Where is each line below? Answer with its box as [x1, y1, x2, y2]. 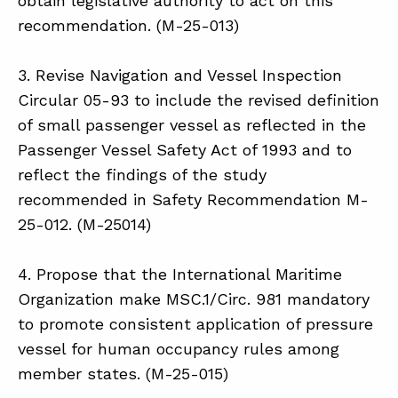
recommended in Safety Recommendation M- [18, 189, 369, 209]
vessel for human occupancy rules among [18, 338, 339, 358]
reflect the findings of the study [18, 164, 267, 184]
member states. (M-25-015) [18, 363, 228, 383]
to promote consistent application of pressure [18, 314, 373, 333]
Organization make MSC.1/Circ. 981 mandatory [18, 289, 370, 308]
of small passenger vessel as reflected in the [18, 115, 366, 134]
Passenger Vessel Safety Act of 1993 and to [18, 139, 352, 159]
